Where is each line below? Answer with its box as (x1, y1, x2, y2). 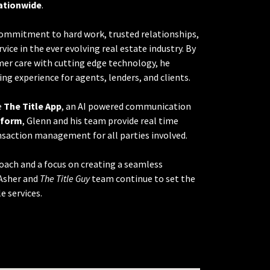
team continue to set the (90, 172, 195, 185)
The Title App (4, 100, 61, 113)
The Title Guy (40, 172, 90, 185)
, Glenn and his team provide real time (22, 115, 178, 127)
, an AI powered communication (61, 100, 191, 113)
